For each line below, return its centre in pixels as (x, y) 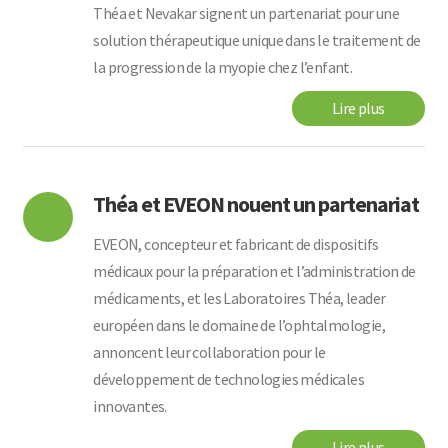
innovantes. (130, 406)
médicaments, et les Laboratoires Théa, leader (239, 298)
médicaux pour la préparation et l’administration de (254, 271)
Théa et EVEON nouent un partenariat (256, 204)
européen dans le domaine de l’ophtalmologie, (239, 325)
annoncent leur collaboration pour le (209, 352)
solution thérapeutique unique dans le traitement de (257, 40)
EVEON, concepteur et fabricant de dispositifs (236, 244)
